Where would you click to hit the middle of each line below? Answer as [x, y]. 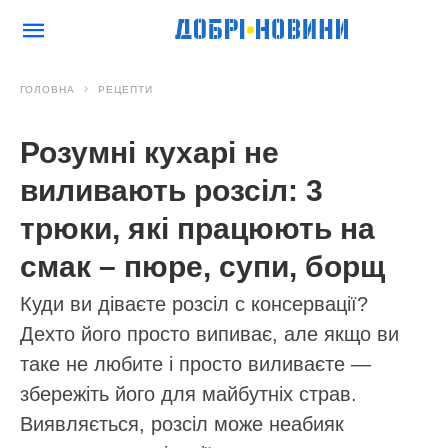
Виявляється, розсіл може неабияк [182, 424]
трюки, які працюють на [197, 228]
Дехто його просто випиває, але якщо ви [209, 334]
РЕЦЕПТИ [125, 89]
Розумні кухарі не [149, 152]
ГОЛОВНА [47, 89]
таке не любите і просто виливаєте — [195, 364]
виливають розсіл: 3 [171, 190]
